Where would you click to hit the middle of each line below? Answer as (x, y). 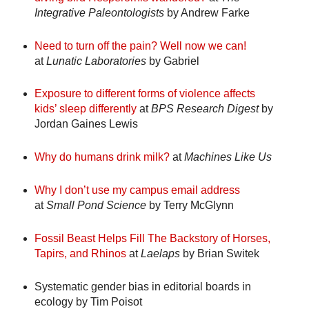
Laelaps (160, 254)
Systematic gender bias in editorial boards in (142, 287)
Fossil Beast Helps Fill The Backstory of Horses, (152, 239)
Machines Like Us (228, 157)
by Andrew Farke (207, 12)
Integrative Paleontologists (99, 12)
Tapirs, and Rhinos (80, 254)
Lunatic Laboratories (96, 61)
